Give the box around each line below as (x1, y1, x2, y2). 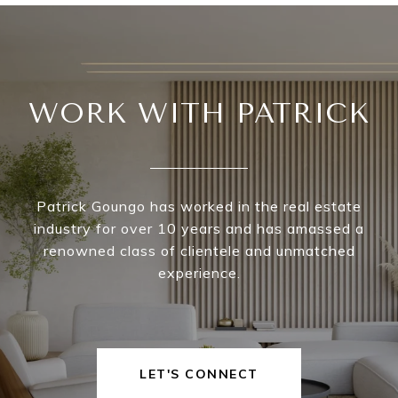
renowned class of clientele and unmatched (43, 242, 355, 260)
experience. (157, 264, 241, 283)
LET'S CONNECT (139, 366, 259, 383)
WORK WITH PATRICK (28, 97, 370, 131)
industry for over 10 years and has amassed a (34, 219, 364, 238)
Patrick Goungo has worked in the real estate (36, 197, 362, 216)
